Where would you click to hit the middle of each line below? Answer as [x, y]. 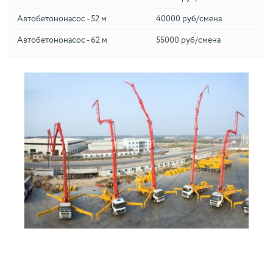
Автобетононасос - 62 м [62, 41]
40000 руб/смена [189, 19]
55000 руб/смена [188, 41]
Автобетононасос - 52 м [62, 19]
